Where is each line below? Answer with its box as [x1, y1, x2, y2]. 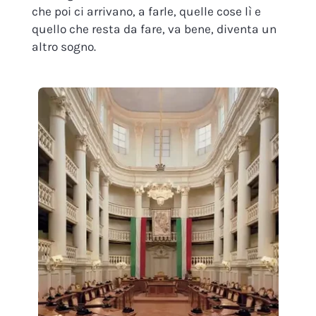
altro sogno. [31, 39, 96, 54]
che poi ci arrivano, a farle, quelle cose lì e [31, 4, 261, 18]
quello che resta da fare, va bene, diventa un [31, 21, 276, 36]
